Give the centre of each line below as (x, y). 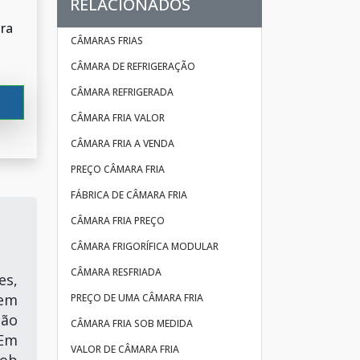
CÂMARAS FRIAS (107, 41)
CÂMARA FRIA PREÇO (118, 221)
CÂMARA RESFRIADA (116, 272)
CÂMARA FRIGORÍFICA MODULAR (145, 246)
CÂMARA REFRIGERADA (122, 92)
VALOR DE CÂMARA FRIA (125, 349)
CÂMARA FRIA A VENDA (123, 143)
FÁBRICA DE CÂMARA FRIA (129, 195)
